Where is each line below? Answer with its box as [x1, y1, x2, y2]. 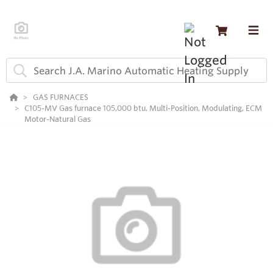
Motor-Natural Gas [24, 114, 91, 124]
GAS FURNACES [33, 92, 88, 102]
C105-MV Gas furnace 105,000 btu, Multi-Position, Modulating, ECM [24, 103, 262, 113]
